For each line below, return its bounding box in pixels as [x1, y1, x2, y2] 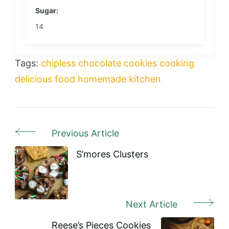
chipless [41, 57, 76, 68]
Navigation [14, 146, 87, 164]
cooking [159, 57, 194, 68]
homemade [78, 73, 126, 84]
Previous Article [52, 127, 119, 139]
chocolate [78, 57, 121, 68]
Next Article [126, 198, 177, 210]
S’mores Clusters [76, 148, 148, 159]
